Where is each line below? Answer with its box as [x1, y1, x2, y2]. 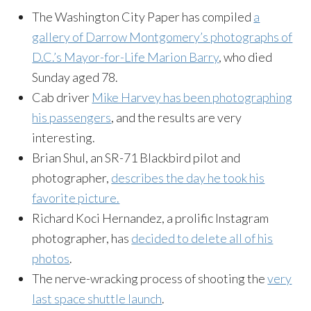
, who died [219, 49, 273, 65]
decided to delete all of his [131, 230, 274, 246]
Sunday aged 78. [32, 69, 119, 85]
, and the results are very [111, 109, 242, 125]
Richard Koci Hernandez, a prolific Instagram [32, 210, 269, 226]
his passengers [32, 109, 112, 125]
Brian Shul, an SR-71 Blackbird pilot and [32, 149, 241, 165]
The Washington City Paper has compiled [32, 8, 254, 24]
